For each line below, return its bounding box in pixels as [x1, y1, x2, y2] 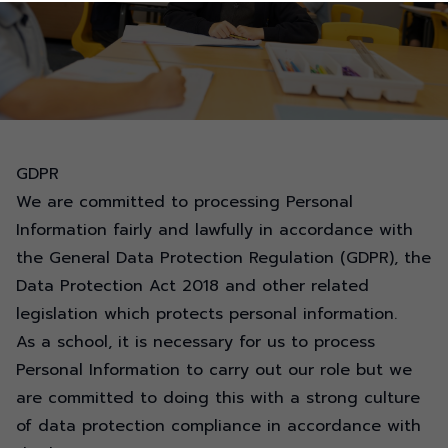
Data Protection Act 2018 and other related [16, 274, 369, 298]
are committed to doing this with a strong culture [16, 386, 420, 410]
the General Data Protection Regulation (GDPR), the [16, 246, 431, 270]
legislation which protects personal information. [16, 302, 397, 326]
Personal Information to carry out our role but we [16, 358, 412, 382]
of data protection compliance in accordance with [16, 414, 421, 438]
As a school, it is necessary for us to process [16, 330, 375, 354]
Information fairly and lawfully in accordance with [16, 218, 413, 242]
